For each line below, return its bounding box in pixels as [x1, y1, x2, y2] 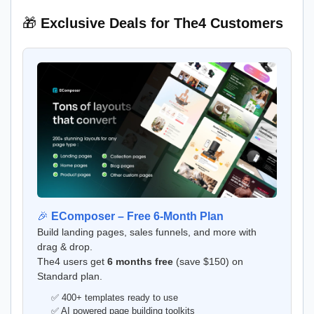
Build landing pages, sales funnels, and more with [37, 226, 257, 238]
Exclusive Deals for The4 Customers [41, 15, 283, 32]
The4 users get [37, 255, 107, 267]
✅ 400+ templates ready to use [51, 292, 178, 303]
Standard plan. [37, 270, 102, 282]
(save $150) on [173, 255, 243, 267]
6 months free [107, 255, 173, 267]
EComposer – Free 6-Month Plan [51, 210, 224, 222]
